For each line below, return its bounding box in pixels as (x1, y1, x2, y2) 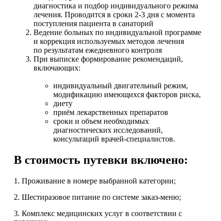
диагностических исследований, (53, 126, 163, 134)
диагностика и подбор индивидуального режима (34, 1, 198, 10)
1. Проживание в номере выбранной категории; (14, 176, 176, 185)
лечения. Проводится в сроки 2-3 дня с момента (34, 10, 195, 19)
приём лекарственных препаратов (53, 108, 168, 116)
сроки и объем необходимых (53, 117, 149, 125)
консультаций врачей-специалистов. (53, 135, 175, 143)
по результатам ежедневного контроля (34, 46, 162, 54)
